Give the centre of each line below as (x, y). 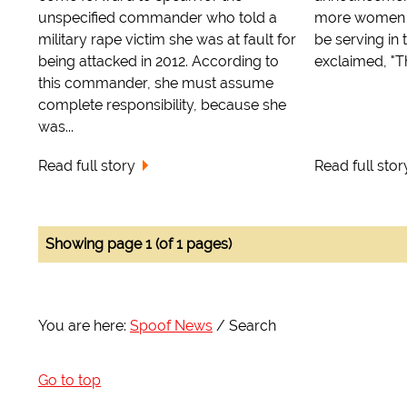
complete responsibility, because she (162, 104)
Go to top (69, 380)
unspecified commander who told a (158, 17)
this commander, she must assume (156, 83)
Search (253, 325)
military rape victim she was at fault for (167, 39)
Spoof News (171, 325)
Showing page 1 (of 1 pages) (139, 243)
